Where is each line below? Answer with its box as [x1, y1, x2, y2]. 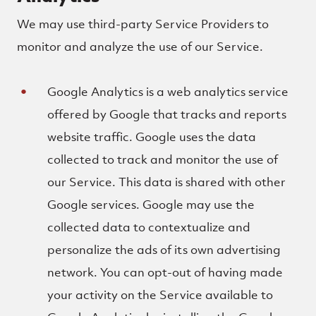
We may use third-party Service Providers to [17, 16, 269, 32]
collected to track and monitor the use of [47, 152, 279, 167]
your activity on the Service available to [47, 287, 274, 303]
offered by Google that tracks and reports [47, 107, 287, 122]
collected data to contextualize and [47, 219, 251, 235]
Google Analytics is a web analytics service [47, 84, 289, 99]
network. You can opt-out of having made [47, 265, 284, 280]
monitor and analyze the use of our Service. [17, 39, 263, 54]
